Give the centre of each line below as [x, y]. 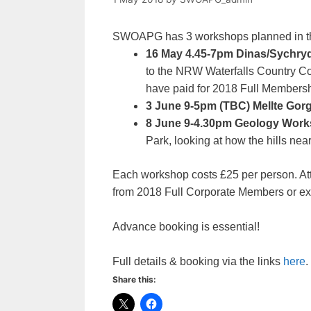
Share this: [134, 279]
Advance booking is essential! [186, 226]
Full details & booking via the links [198, 261]
